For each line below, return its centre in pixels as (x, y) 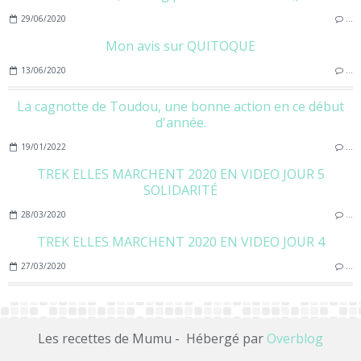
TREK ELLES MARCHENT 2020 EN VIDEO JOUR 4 (180, 241)
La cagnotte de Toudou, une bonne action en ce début (180, 106)
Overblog (295, 338)
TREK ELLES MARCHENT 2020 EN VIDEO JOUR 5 (180, 174)
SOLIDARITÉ (180, 190)
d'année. (180, 122)
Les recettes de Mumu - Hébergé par (152, 338)
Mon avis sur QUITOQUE (180, 46)
